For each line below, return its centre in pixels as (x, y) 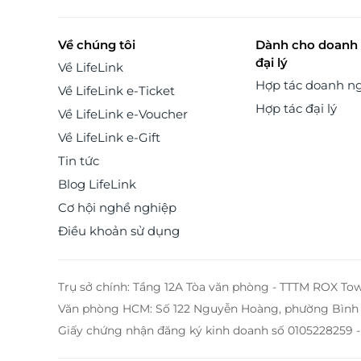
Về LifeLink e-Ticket (116, 91)
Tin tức (79, 161)
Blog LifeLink (97, 184)
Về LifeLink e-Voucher (123, 114)
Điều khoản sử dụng (119, 231)
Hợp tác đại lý (296, 108)
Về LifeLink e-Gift (109, 137)
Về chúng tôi (97, 45)
